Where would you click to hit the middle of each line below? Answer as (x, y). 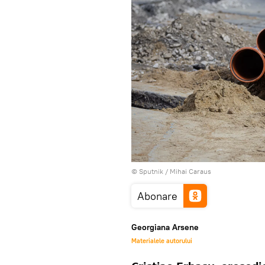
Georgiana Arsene (165, 227)
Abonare (157, 196)
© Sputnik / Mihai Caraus (171, 171)
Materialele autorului (162, 240)
